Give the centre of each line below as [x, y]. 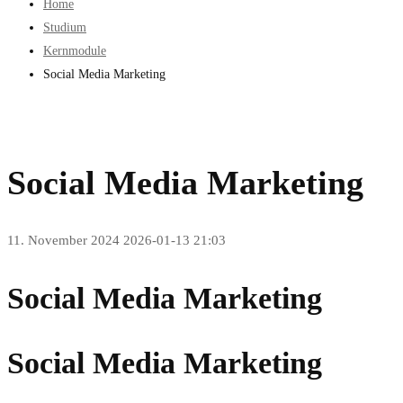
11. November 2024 [63, 241]
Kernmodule [75, 51]
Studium [65, 27]
